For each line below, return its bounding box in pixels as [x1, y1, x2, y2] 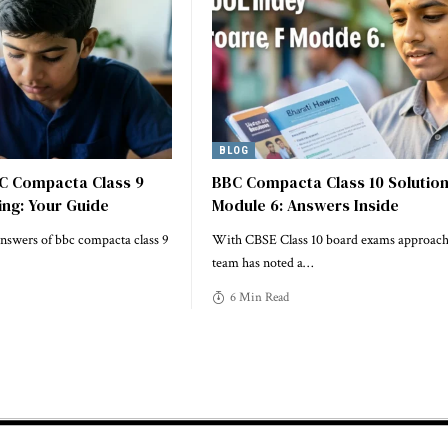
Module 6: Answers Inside [212, 193, 399, 216]
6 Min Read [229, 288, 289, 306]
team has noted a [212, 253, 303, 272]
